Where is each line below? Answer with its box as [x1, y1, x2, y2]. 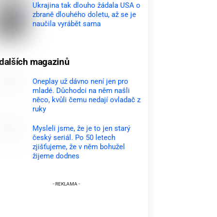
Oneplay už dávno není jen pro [32, 77, 129, 86]
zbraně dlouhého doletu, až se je [32, 10, 137, 19]
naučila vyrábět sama [32, 19, 101, 28]
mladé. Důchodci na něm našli [32, 86, 130, 95]
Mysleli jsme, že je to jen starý [32, 124, 131, 133]
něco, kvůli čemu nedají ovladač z [32, 95, 141, 104]
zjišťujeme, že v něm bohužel [32, 142, 125, 151]
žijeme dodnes [32, 151, 80, 160]
